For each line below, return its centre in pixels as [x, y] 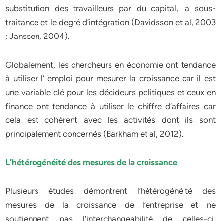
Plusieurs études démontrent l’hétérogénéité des [110, 191]
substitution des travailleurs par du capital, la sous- [110, 8]
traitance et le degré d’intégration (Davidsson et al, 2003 [110, 22]
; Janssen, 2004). [38, 36]
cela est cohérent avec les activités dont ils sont [110, 120]
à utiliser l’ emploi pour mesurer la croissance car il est [110, 78]
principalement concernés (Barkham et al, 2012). [95, 134]
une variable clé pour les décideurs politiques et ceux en [110, 92]
